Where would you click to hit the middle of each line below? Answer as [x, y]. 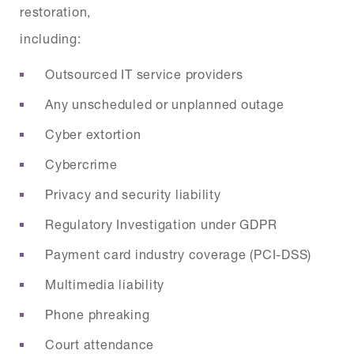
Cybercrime [81, 164]
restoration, [55, 11]
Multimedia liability [105, 284]
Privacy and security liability [133, 194]
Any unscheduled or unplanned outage [165, 104]
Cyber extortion [93, 134]
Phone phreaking [98, 314]
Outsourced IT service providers [144, 73]
